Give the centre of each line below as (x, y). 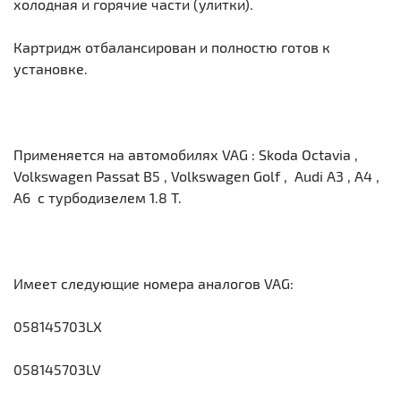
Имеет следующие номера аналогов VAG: (154, 283)
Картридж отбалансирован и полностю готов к (172, 47)
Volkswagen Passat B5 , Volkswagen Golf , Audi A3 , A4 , (196, 175)
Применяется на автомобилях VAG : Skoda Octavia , (186, 154)
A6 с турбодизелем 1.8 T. (98, 197)
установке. (51, 68)
